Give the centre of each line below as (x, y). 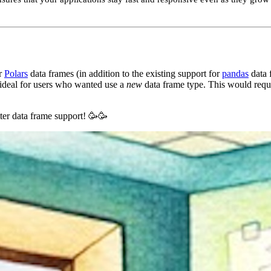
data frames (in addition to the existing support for (125, 73)
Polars (16, 73)
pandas (235, 73)
